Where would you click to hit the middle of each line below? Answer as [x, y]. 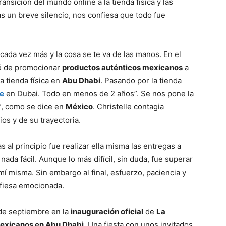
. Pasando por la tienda [141, 80]
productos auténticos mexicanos [122, 67]
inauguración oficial [107, 212]
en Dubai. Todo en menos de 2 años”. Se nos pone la [99, 94]
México [79, 107]
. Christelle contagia [128, 107]
